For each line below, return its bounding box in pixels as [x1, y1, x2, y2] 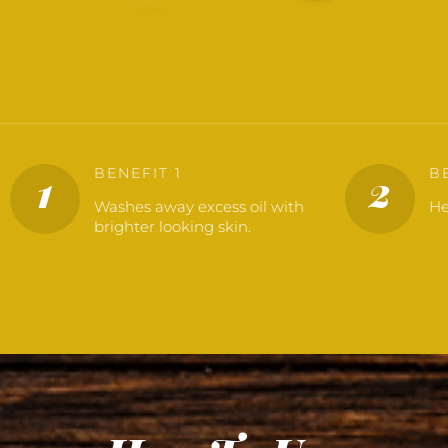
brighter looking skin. [93, 217, 251, 237]
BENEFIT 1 [93, 164, 182, 183]
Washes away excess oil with [93, 197, 304, 217]
